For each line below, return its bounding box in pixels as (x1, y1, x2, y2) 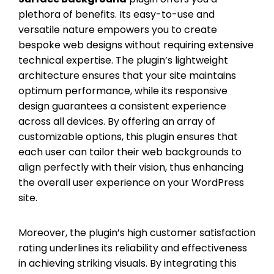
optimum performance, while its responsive (18, 83, 228, 98)
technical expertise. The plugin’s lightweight (18, 53, 228, 67)
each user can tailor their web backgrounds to (18, 144, 242, 159)
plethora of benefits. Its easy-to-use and (18, 7, 215, 21)
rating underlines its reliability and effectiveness (18, 240, 247, 255)
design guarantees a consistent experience (18, 98, 226, 113)
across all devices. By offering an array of (18, 114, 215, 128)
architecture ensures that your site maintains (18, 68, 236, 83)
